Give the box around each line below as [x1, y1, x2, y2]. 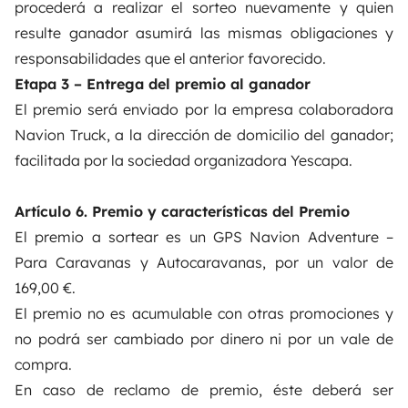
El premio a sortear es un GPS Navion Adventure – [15, 227, 393, 246]
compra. [15, 354, 72, 373]
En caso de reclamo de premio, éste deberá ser [15, 380, 393, 399]
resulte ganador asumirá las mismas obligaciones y [15, 23, 393, 42]
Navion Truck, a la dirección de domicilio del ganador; [15, 125, 393, 144]
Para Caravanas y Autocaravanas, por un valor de [15, 252, 393, 271]
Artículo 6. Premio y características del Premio [15, 201, 350, 220]
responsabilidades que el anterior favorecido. [15, 48, 326, 67]
